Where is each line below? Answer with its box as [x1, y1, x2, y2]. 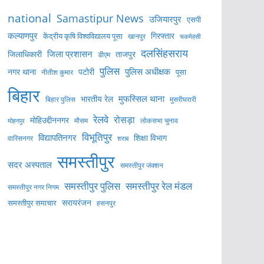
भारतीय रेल [81, 93, 113, 104]
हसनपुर [97, 198, 115, 207]
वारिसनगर [8, 133, 33, 143]
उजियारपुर [149, 13, 181, 25]
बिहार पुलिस [45, 95, 75, 104]
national [8, 11, 51, 25]
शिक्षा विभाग [134, 132, 167, 143]
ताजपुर [115, 48, 136, 60]
